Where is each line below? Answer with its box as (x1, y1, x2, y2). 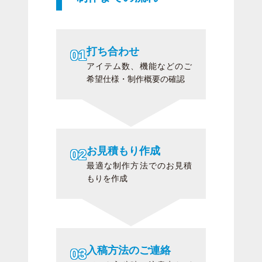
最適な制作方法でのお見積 (87, 161, 192, 171)
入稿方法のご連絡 (87, 244, 171, 257)
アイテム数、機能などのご (87, 61, 192, 71)
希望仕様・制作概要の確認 (87, 74, 185, 84)
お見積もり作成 (87, 145, 160, 157)
